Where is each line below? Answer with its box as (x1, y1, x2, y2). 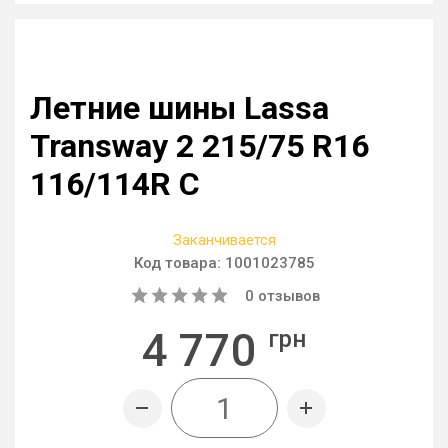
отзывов (254, 287, 320, 305)
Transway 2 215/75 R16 (30, 127, 369, 165)
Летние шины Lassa (30, 89, 329, 127)
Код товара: (133, 254, 225, 272)
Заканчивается (172, 231, 276, 249)
